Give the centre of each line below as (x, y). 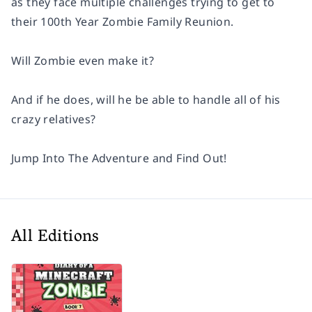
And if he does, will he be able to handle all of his (146, 100)
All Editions (55, 238)
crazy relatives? (54, 119)
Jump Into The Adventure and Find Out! (119, 158)
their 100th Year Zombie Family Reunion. (123, 22)
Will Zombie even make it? (83, 61)
